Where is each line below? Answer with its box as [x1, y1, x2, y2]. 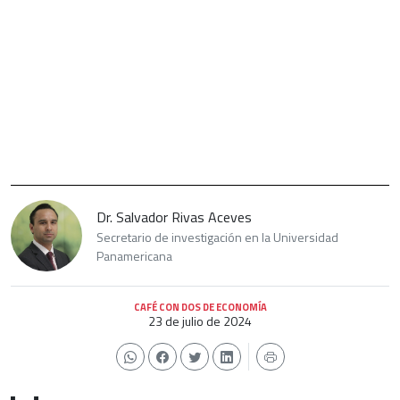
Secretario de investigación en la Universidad [96, 228, 338, 247]
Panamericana [96, 246, 172, 266]
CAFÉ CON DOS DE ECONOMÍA [133, 299, 267, 315]
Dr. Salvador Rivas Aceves [96, 206, 252, 229]
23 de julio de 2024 [148, 312, 252, 331]
